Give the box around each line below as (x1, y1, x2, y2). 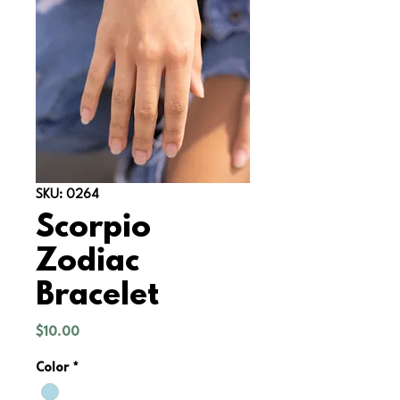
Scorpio (36, 211, 151, 247)
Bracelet (36, 279, 159, 315)
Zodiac (36, 245, 139, 281)
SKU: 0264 (36, 180, 99, 204)
